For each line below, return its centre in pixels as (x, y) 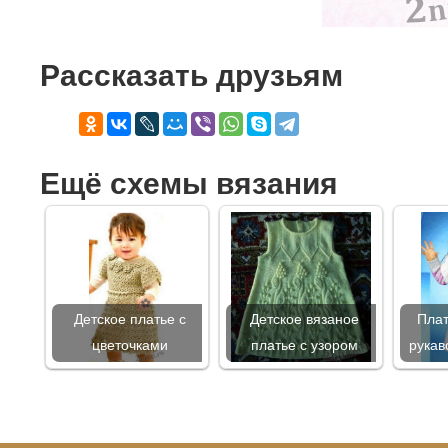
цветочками (130, 346)
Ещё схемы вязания (189, 184)
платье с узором (304, 346)
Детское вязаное (304, 320)
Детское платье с (130, 320)
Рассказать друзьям (191, 76)
